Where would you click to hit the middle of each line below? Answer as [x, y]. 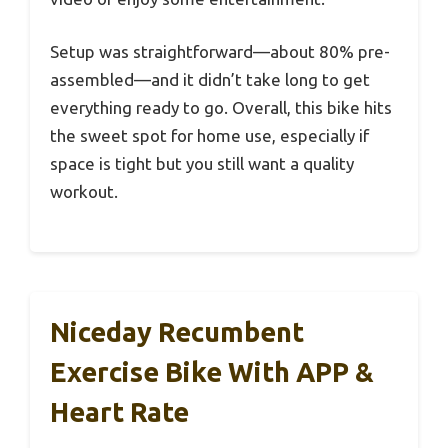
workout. [84, 192]
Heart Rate [119, 411]
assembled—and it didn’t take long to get [210, 80]
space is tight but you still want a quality [202, 164]
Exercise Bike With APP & [212, 371]
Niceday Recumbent [177, 331]
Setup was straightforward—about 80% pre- [220, 52]
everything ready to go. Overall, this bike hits [221, 108]
